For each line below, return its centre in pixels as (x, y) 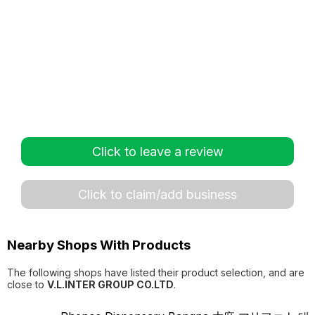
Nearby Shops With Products (99, 245)
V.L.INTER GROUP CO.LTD (110, 284)
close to (27, 284)
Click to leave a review (157, 152)
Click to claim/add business (157, 194)
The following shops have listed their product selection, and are (156, 272)
